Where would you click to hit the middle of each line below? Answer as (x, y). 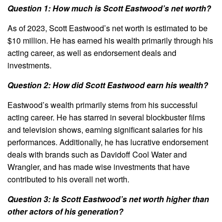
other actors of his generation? (65, 212)
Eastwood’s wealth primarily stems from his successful (103, 105)
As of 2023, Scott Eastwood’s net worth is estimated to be (108, 28)
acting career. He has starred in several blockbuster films (106, 117)
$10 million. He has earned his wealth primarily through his (110, 41)
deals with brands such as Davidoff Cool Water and (97, 155)
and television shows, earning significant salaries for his (105, 130)
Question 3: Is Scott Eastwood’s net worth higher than (108, 199)
